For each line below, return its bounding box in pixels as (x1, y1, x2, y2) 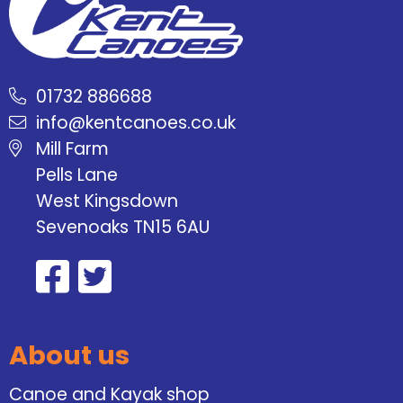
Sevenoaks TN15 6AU (36, 215, 210, 240)
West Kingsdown (36, 189, 178, 214)
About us (9, 336, 130, 373)
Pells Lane (36, 163, 118, 188)
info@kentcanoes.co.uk (36, 111, 236, 136)
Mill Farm (36, 137, 109, 162)
